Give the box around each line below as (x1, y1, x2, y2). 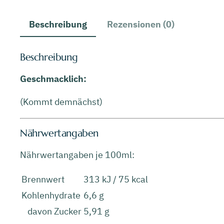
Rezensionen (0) (107, 18, 174, 30)
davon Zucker (21, 205, 81, 217)
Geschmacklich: (20, 73, 88, 85)
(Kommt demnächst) (20, 96, 102, 108)
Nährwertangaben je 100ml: (20, 148, 134, 160)
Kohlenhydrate (21, 189, 80, 201)
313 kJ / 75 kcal (83, 173, 148, 185)
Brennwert (21, 173, 64, 185)
